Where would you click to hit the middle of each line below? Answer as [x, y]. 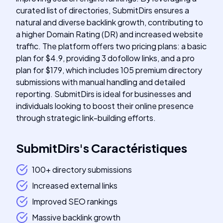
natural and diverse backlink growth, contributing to [110, 22]
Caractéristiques [139, 148]
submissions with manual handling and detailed [101, 82]
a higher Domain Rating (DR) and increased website [110, 34]
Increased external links [75, 185]
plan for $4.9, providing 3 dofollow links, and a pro [105, 58]
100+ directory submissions [82, 169]
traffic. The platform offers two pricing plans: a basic [111, 46]
